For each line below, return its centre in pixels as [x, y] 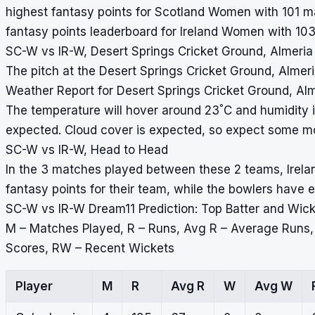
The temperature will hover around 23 [112, 110]
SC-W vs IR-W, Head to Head [87, 149]
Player [34, 286]
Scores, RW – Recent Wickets [90, 248]
